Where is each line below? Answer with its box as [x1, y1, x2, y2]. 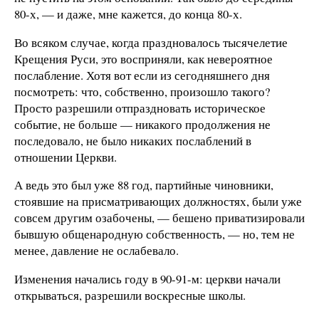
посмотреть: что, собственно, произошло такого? [14, 83, 270, 100]
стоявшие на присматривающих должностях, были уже [14, 193, 302, 210]
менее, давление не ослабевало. [14, 242, 179, 259]
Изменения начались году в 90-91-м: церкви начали [14, 271, 281, 288]
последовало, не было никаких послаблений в [14, 132, 251, 149]
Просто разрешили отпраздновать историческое [14, 99, 266, 116]
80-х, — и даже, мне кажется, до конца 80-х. [14, 5, 242, 22]
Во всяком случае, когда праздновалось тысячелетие [14, 33, 288, 51]
